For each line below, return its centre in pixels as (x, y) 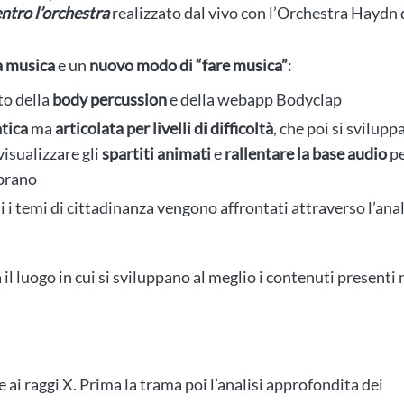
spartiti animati (156, 153)
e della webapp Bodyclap (254, 99)
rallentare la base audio (306, 153)
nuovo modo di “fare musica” (188, 65)
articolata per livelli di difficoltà (164, 128)
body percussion (110, 99)
